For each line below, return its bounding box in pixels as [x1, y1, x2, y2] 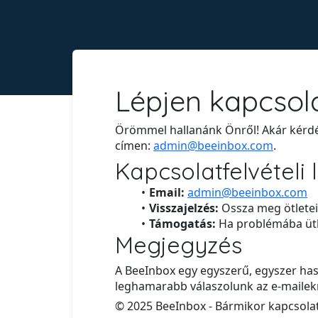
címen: [115, 138, 153, 153]
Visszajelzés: [148, 200, 219, 216]
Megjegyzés [115, 231, 242, 259]
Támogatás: [148, 216, 216, 231]
